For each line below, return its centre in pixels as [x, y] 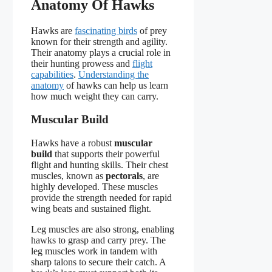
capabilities [52, 74]
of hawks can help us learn [116, 85]
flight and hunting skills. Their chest [100, 165]
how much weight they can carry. [95, 96]
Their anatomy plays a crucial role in [101, 52]
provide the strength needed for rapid [101, 198]
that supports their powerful [106, 154]
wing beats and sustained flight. [91, 209]
